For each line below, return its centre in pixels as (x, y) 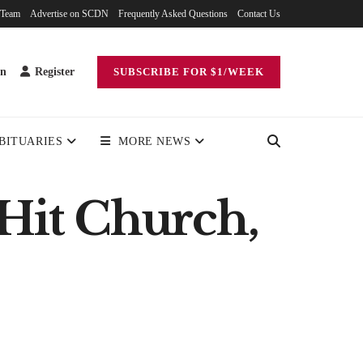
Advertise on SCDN (69, 14)
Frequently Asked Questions (173, 14)
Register (53, 72)
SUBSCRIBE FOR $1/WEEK (189, 72)
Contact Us (259, 14)
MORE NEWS (155, 141)
